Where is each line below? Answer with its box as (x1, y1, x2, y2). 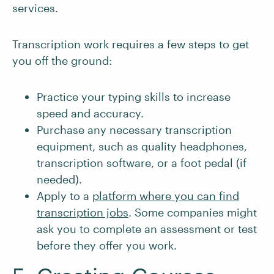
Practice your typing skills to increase (37, 90, 231, 103)
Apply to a (37, 189, 92, 202)
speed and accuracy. (37, 106, 144, 120)
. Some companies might (128, 206, 257, 219)
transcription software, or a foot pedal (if (37, 156, 246, 169)
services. (12, 1, 61, 15)
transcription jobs (37, 206, 128, 219)
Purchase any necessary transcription (37, 123, 232, 136)
